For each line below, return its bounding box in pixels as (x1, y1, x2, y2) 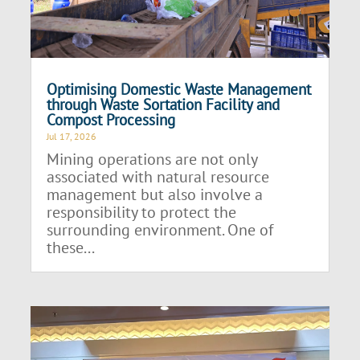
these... (47, 236, 96, 258)
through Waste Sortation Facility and (47, 94, 280, 114)
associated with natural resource (47, 166, 270, 187)
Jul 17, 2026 (47, 129, 97, 142)
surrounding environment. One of (47, 219, 274, 240)
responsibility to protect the (47, 201, 237, 223)
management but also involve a (47, 183, 264, 205)
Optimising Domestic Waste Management (47, 79, 312, 99)
